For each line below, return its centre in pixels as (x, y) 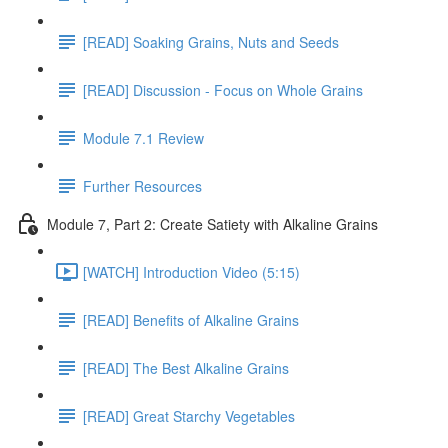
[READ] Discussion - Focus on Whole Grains (223, 89)
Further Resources (142, 185)
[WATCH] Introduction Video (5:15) (191, 271)
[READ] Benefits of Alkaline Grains (191, 319)
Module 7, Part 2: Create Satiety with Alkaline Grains (212, 223)
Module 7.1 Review (143, 137)
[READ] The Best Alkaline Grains (186, 367)
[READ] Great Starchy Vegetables (189, 415)
